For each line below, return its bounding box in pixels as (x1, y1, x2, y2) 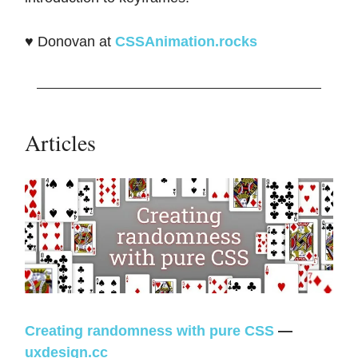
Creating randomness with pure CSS (25, 323, 274, 340)
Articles (25, 127, 96, 157)
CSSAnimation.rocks (115, 34, 257, 50)
